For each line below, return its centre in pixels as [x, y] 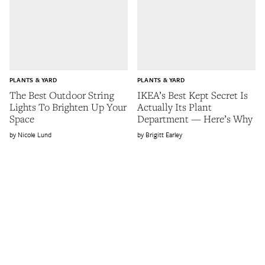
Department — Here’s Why [195, 119]
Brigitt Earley [164, 135]
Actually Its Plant [174, 107]
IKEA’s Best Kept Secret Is [193, 95]
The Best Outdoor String [62, 95]
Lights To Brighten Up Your [68, 107]
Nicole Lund [35, 135]
